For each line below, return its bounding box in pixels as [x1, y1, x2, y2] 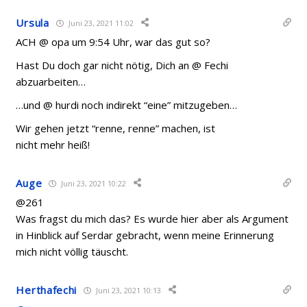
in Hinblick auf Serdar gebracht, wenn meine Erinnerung [16, 228, 275, 242]
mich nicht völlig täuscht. [16, 245, 129, 258]
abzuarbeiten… [16, 75, 86, 88]
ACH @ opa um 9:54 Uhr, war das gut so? [16, 35, 211, 49]
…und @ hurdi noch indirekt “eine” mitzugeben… [16, 98, 238, 112]
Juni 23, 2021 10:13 [94, 284, 162, 295]
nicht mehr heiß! [16, 138, 90, 151]
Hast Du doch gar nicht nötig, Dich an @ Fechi [16, 58, 229, 72]
